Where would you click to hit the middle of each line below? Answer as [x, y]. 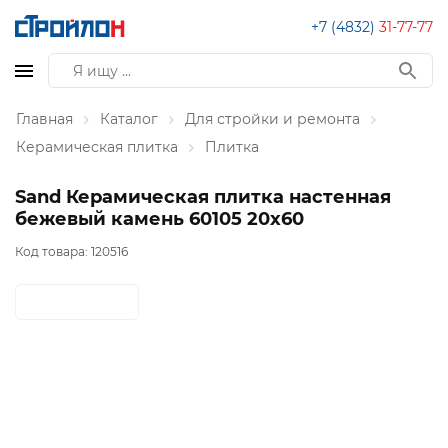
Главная [44, 119]
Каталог [129, 119]
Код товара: [53, 252]
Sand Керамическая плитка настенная [203, 197]
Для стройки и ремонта [272, 119]
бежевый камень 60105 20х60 [159, 219]
